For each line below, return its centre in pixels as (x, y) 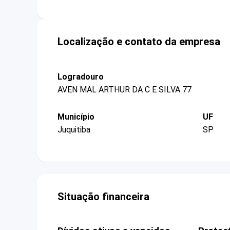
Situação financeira (103, 197)
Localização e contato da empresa (139, 41)
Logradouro (81, 76)
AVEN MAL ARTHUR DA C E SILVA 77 (124, 89)
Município (76, 117)
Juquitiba (74, 130)
